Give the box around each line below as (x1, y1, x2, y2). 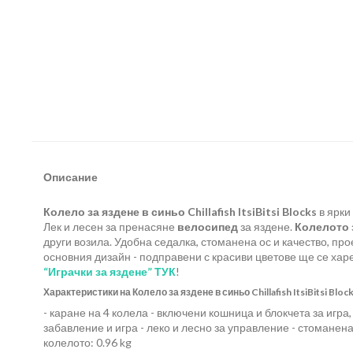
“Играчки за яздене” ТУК (43, 264, 176, 278)
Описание (43, 169, 98, 184)
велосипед (177, 219, 238, 233)
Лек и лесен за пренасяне (43, 219, 177, 233)
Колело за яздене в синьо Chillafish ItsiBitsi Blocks (43, 204, 319, 218)
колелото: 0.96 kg (43, 335, 132, 349)
